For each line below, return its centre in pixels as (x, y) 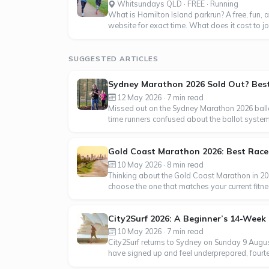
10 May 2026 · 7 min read (159, 231)
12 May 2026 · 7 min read (159, 97)
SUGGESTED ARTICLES (113, 58)
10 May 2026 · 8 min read (159, 164)
